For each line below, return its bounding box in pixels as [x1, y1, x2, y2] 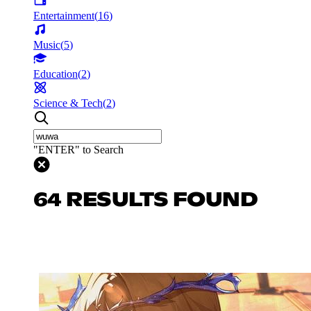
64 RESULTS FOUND [33, 190, 258, 210]
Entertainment [33, 9, 94, 22]
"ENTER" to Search [33, 143, 124, 155]
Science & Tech [33, 96, 103, 109]
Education [33, 67, 78, 80]
